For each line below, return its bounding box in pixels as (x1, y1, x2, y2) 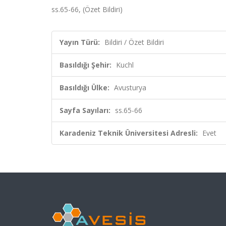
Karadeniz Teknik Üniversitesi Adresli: (60, 128, 198, 138)
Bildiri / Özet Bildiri (104, 37, 164, 47)
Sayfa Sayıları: (60, 105, 110, 115)
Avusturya (114, 83, 146, 92)
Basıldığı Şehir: (60, 60, 111, 70)
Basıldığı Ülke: (60, 83, 109, 92)
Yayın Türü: (60, 37, 100, 47)
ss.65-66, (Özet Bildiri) (51, 5, 123, 14)
